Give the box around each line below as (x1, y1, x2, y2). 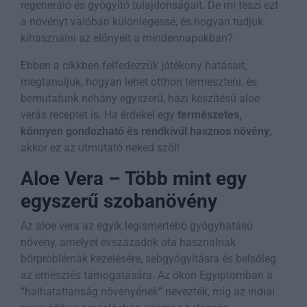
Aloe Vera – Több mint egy (21, 167, 247, 190)
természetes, (177, 108, 242, 121)
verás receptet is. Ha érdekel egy (21, 108, 177, 121)
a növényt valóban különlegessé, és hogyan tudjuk (21, 14, 263, 28)
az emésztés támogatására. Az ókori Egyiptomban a (21, 268, 273, 282)
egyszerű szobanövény (21, 189, 217, 212)
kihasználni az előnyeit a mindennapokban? (21, 31, 233, 45)
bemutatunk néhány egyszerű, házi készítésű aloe (21, 91, 260, 105)
